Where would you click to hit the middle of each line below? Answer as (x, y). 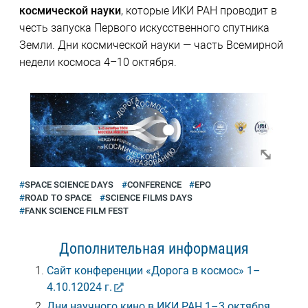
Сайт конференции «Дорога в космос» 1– (153, 270)
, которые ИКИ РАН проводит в (199, 11)
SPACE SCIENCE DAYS (69, 184)
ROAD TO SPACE (58, 197)
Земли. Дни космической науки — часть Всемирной (151, 45)
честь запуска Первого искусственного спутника (144, 28)
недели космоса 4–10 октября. (98, 63)
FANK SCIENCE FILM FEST (76, 210)
